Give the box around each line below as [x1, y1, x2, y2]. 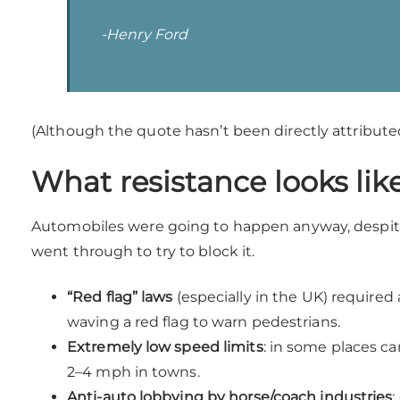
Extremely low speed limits [67, 338, 263, 356]
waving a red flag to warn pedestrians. [67, 313, 340, 331]
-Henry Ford [101, 26, 188, 44]
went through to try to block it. [31, 243, 255, 261]
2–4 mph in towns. [67, 363, 200, 381]
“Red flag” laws [67, 288, 173, 306]
